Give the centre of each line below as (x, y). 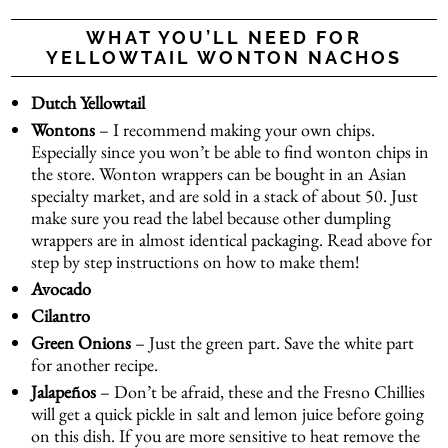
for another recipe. (95, 364)
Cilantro (61, 315)
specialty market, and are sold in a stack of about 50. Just (225, 195)
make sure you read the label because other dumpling (211, 217)
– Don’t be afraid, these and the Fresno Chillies (261, 391)
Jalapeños (64, 391)
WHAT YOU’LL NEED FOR (224, 37)
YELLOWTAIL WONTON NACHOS (224, 57)
